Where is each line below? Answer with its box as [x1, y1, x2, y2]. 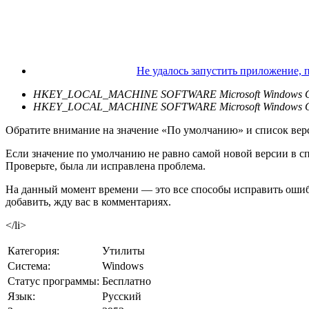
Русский [102, 290, 141, 302]
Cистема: [8, 259, 50, 272]
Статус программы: [8, 275, 99, 287]
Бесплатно [102, 275, 151, 287]
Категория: [8, 244, 59, 257]
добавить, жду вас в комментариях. [6, 195, 171, 208]
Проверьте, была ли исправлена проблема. [6, 159, 206, 172]
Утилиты [102, 244, 145, 257]
